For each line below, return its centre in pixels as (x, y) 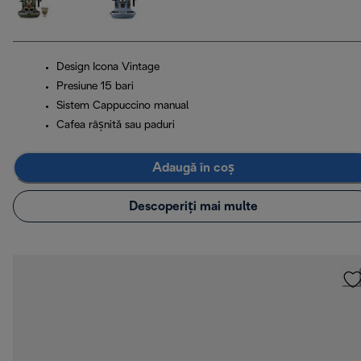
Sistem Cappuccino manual (122, 106)
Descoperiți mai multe (193, 206)
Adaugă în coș (193, 168)
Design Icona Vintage (108, 68)
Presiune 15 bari (95, 87)
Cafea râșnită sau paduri (116, 126)
